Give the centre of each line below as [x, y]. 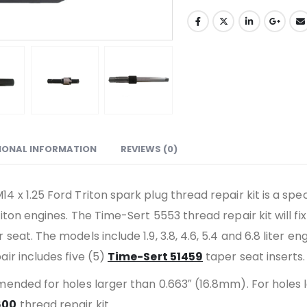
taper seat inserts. [254, 256]
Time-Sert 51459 [156, 256]
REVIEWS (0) [149, 149]
